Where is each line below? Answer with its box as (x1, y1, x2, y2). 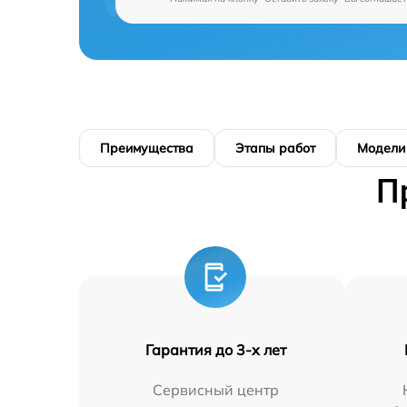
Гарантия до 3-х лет (144, 340, 286, 359)
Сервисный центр (152, 380, 279, 399)
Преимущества (100, 139, 194, 156)
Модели (357, 139, 405, 156)
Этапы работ (235, 139, 315, 156)
